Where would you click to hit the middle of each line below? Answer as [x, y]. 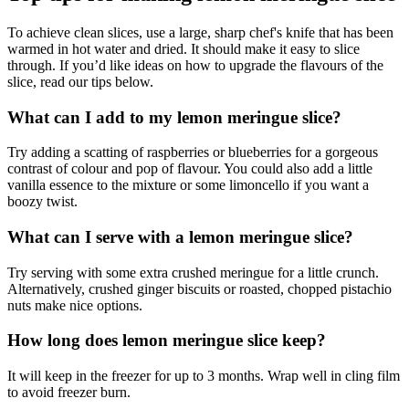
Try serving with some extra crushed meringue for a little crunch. [193, 272]
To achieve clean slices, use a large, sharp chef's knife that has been [200, 32]
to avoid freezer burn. [71, 393]
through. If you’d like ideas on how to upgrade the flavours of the [195, 65]
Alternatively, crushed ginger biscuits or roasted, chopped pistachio [199, 288]
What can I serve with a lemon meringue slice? [180, 236]
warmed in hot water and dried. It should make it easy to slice [184, 48]
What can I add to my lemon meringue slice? [174, 117]
